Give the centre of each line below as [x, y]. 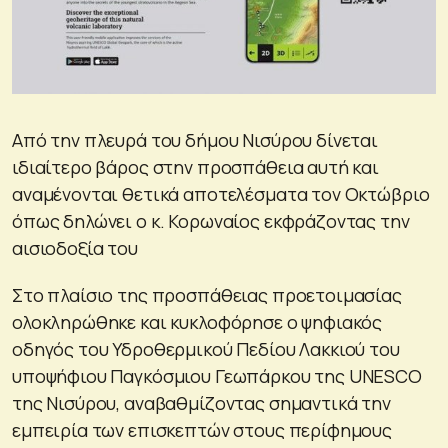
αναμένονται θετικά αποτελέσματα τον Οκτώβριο [221, 193]
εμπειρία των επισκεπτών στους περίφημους [202, 429]
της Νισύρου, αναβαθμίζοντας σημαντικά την [201, 402]
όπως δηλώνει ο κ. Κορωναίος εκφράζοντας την [211, 220]
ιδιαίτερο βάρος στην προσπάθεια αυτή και [195, 166]
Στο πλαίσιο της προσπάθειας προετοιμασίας [207, 294]
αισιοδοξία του [75, 247]
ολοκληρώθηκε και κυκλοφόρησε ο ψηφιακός [197, 321]
